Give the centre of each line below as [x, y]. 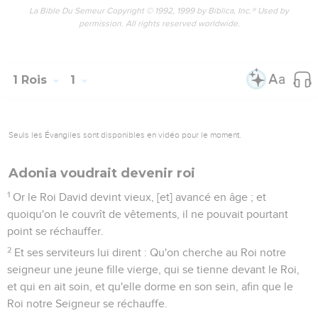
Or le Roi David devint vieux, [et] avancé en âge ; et [140, 197]
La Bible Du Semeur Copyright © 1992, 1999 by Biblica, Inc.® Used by [159, 11]
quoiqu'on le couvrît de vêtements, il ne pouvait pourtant [148, 214]
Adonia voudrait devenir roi [102, 173]
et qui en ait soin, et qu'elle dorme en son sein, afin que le [150, 286]
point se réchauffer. [55, 231]
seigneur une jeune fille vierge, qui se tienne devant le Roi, [153, 269]
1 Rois [32, 79]
